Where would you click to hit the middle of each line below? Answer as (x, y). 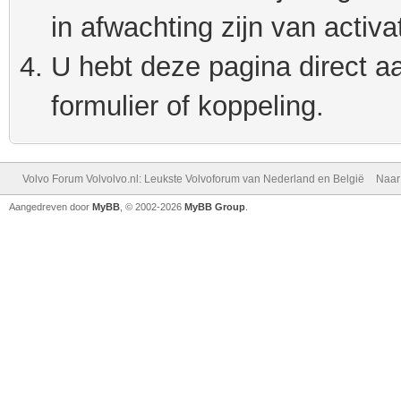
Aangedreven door (51, 207)
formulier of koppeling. (188, 106)
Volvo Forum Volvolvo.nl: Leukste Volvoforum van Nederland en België (193, 179)
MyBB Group (215, 207)
